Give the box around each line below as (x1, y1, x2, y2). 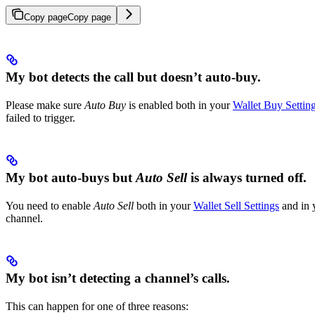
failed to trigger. (6, 111, 75, 124)
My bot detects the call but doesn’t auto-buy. (6, 69, 261, 84)
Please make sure (6, 98, 84, 111)
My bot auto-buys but (6, 169, 136, 185)
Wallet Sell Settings (193, 199, 279, 212)
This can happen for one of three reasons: (6, 300, 188, 312)
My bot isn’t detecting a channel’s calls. (6, 270, 230, 285)
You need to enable (6, 199, 94, 212)
